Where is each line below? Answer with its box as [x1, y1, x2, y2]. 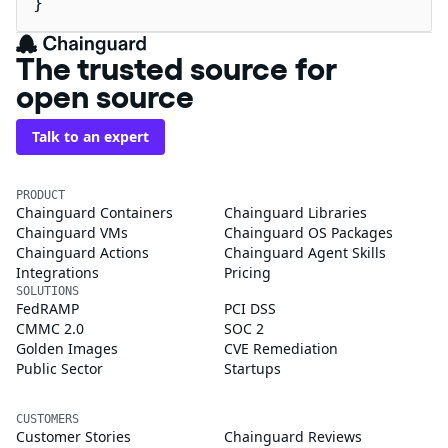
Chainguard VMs [16, 222, 128, 242]
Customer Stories [16, 426, 131, 446]
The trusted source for [16, 48, 336, 88]
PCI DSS [224, 298, 276, 318]
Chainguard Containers [16, 202, 173, 222]
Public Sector [16, 358, 103, 378]
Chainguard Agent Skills [224, 242, 386, 262]
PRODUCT [16, 187, 65, 202]
